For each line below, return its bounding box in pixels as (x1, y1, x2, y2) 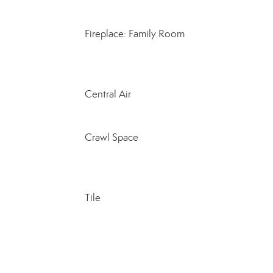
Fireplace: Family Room (84, 27, 185, 40)
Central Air (84, 88, 131, 101)
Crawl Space (84, 131, 138, 144)
